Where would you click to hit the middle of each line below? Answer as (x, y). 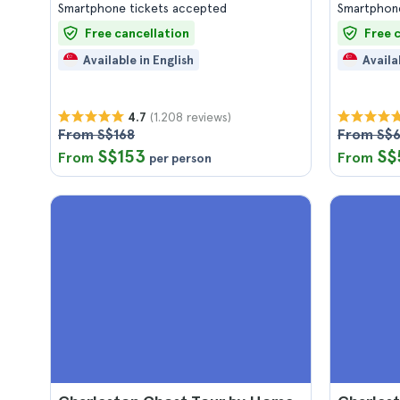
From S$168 (96, 134)
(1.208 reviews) (191, 117)
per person (180, 158)
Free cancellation (137, 33)
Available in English (138, 60)
